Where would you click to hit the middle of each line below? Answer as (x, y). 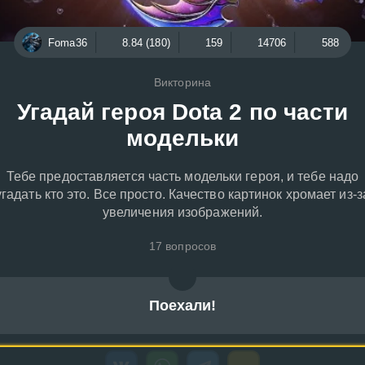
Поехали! (182, 306)
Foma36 (68, 42)
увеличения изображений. (182, 212)
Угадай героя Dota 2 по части (182, 112)
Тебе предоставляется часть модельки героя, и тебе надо (182, 176)
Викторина (182, 82)
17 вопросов (182, 246)
